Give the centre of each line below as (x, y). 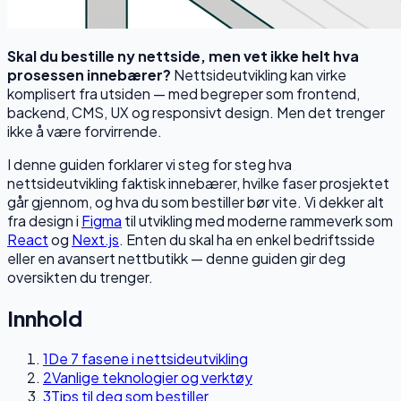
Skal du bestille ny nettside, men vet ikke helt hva (183, 55)
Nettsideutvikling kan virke (259, 74)
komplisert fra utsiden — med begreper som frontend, (183, 93)
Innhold (45, 317)
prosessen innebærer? (89, 74)
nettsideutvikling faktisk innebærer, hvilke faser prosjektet (198, 183)
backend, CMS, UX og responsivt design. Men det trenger (196, 112)
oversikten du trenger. (80, 277)
